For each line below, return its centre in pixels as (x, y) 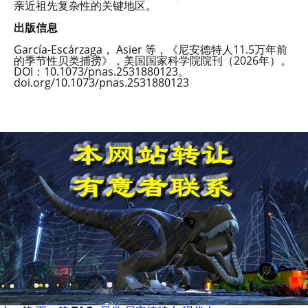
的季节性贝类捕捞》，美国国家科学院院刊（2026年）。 (153, 60)
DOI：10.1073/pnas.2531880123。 (101, 71)
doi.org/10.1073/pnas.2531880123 (101, 82)
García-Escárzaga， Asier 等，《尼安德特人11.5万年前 (151, 49)
